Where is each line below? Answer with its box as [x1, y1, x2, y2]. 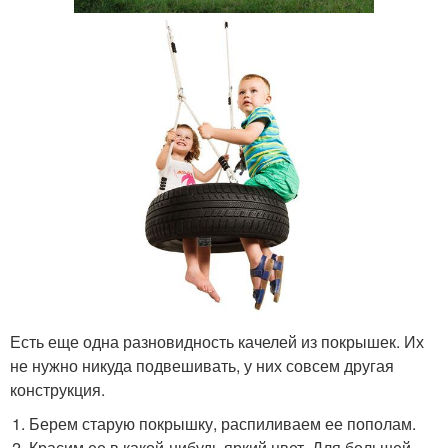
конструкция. [10, 378, 105, 402]
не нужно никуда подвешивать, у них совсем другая [10, 354, 394, 378]
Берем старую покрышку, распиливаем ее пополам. [29, 412, 417, 436]
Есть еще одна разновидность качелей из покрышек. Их [10, 330, 424, 354]
